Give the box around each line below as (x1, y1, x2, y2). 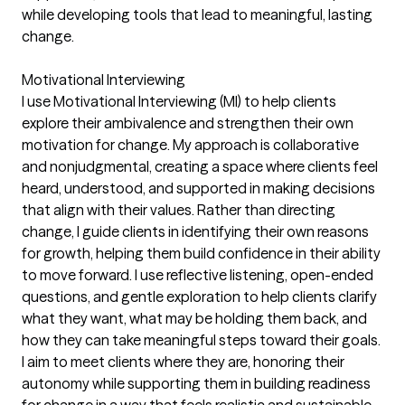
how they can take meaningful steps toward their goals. (22, 330, 381, 349)
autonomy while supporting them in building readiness (22, 373, 371, 392)
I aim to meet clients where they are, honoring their (22, 352, 344, 371)
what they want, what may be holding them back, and (22, 308, 367, 327)
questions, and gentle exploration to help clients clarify (22, 287, 377, 306)
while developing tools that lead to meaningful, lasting (22, 5, 372, 24)
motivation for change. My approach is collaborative (22, 135, 359, 154)
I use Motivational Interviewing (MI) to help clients (22, 91, 336, 110)
